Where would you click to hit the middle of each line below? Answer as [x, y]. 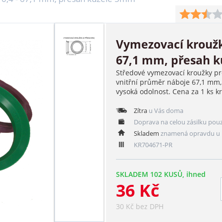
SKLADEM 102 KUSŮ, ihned [161, 174]
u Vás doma [166, 110]
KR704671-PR [153, 144]
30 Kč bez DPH [139, 206]
